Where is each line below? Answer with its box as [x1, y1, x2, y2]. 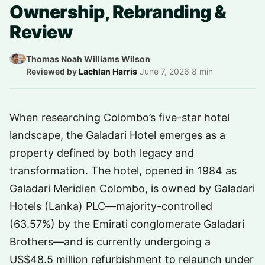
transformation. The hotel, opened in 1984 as [9, 164, 237, 177]
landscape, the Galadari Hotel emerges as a [9, 129, 225, 141]
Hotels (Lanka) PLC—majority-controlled [9, 200, 212, 212]
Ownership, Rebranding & [9, 1, 227, 22]
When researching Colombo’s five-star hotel [9, 111, 230, 124]
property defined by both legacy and [9, 147, 194, 159]
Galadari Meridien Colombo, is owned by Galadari [9, 182, 255, 195]
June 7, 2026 [140, 66, 189, 76]
